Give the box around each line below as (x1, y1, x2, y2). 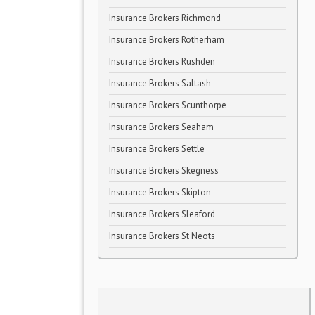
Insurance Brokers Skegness (109, 165, 219, 176)
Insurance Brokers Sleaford (109, 208, 215, 220)
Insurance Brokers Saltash (109, 77, 211, 89)
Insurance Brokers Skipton (109, 186, 211, 198)
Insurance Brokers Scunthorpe (109, 99, 226, 111)
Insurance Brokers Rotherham (109, 34, 224, 46)
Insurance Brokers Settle (109, 143, 205, 155)
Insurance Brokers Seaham (109, 121, 214, 133)
